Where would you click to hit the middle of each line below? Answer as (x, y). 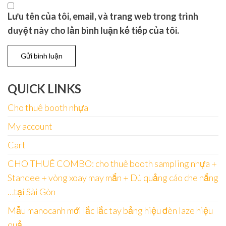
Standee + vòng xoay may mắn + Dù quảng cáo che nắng (113, 177)
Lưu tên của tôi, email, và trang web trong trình (103, 16)
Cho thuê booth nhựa (48, 107)
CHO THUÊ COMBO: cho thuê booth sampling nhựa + (112, 163)
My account (30, 126)
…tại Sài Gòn (32, 191)
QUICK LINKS (44, 88)
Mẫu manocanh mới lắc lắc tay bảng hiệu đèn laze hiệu (110, 210)
